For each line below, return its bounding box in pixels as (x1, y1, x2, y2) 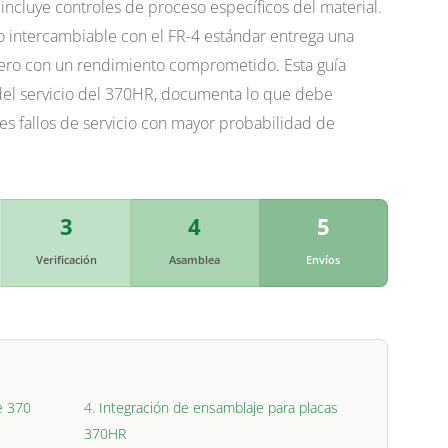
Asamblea (169, 252, 221, 268)
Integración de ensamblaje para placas (99, 398, 339, 418)
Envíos (306, 252, 341, 268)
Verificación (35, 252, 97, 268)
